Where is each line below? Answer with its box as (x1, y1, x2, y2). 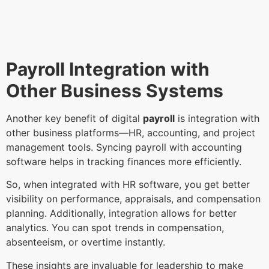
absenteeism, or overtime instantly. (6, 236, 168, 249)
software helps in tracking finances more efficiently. (6, 155, 244, 168)
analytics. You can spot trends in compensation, (6, 222, 224, 234)
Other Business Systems (6, 79, 223, 101)
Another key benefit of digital (6, 112, 143, 124)
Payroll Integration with (6, 58, 210, 80)
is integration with (175, 112, 259, 124)
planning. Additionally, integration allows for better (6, 207, 237, 220)
